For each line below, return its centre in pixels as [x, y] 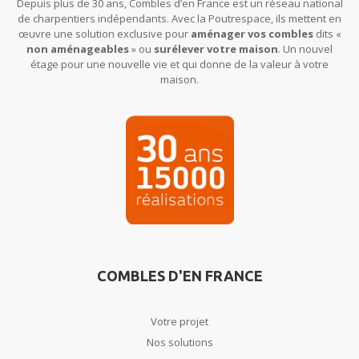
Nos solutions [179, 343]
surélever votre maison [216, 49]
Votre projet [179, 322]
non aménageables [78, 49]
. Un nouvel [305, 49]
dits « [327, 34]
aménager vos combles [252, 34]
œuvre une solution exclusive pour [104, 34]
